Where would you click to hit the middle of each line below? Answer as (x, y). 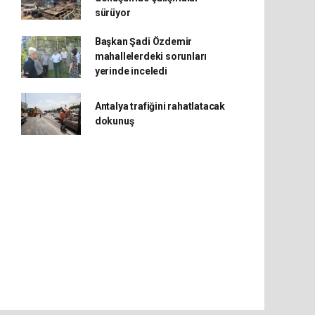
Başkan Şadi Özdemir (143, 41)
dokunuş (114, 121)
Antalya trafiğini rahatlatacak (160, 106)
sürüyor (112, 13)
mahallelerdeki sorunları (151, 56)
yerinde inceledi (131, 71)
